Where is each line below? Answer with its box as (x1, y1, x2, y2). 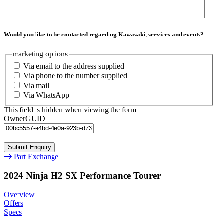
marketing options (13, 49, 68, 58)
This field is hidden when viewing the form (4, 106, 136, 114)
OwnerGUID (4, 114, 45, 123)
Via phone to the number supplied (23, 72, 127, 80)
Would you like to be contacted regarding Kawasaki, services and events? (4, 31, 204, 38)
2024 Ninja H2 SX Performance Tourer (4, 170, 161, 181)
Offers (4, 199, 23, 207)
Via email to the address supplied (23, 62, 124, 71)
